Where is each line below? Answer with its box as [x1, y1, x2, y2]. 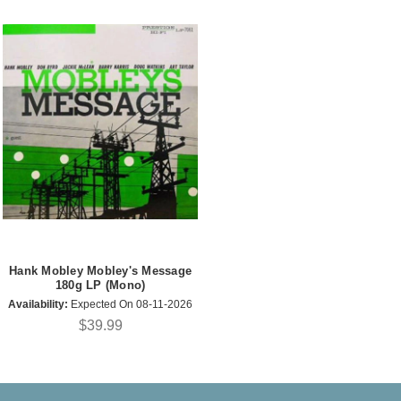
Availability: [8, 298, 68, 311]
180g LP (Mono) [55, 277, 146, 292]
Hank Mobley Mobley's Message [9, 263, 192, 277]
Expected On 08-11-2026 [68, 298, 192, 311]
